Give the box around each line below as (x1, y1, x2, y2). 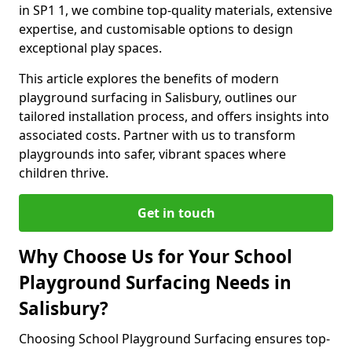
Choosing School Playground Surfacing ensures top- (19, 330, 330, 347)
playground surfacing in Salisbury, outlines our (19, 89, 297, 106)
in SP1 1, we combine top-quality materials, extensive (19, 2, 332, 19)
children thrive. (19, 164, 108, 181)
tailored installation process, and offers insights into (19, 108, 329, 125)
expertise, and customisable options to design (19, 20, 293, 38)
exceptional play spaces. (19, 39, 162, 57)
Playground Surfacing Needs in (19, 270, 291, 295)
